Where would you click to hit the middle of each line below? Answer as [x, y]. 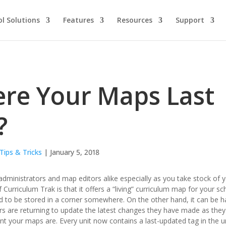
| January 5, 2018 [70, 152]
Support [190, 20]
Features [78, 20]
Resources [134, 20]
